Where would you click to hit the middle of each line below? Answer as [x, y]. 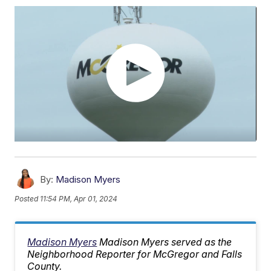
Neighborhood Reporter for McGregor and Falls [135, 254]
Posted [28, 198]
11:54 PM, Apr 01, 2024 [79, 198]
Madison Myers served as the [166, 242]
